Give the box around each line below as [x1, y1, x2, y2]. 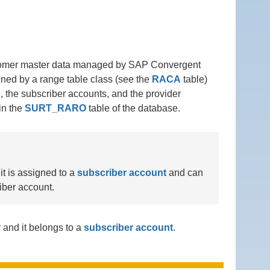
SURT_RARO [25, 102, 86, 113]
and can [166, 167, 203, 178]
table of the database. [86, 102, 180, 113]
